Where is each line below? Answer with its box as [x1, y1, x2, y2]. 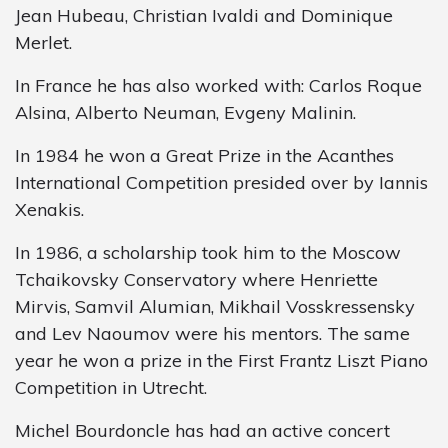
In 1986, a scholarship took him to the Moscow [15, 240, 401, 264]
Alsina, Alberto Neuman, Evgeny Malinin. [15, 100, 356, 124]
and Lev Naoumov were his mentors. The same [15, 321, 410, 345]
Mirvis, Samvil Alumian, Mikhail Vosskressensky [15, 294, 415, 318]
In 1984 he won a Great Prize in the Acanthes [15, 143, 394, 167]
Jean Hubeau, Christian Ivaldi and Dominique [15, 3, 393, 27]
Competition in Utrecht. [15, 375, 207, 399]
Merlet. [15, 30, 72, 54]
